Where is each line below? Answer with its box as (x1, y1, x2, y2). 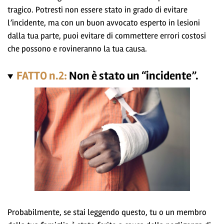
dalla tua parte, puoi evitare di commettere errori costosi (7, 30, 206, 41)
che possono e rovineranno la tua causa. (7, 43, 147, 54)
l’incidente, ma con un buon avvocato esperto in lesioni (7, 17, 200, 28)
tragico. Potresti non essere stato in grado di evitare (7, 4, 187, 15)
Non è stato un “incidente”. (69, 68, 199, 83)
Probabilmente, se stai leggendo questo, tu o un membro (7, 207, 206, 218)
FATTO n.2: (16, 68, 69, 83)
